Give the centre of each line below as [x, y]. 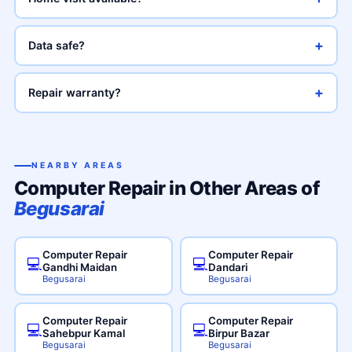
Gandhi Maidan [80, 267]
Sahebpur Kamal [84, 333]
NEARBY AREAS [77, 165]
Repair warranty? [75, 92]
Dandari [228, 267]
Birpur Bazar [239, 333]
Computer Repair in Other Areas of [167, 188]
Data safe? [57, 45]
